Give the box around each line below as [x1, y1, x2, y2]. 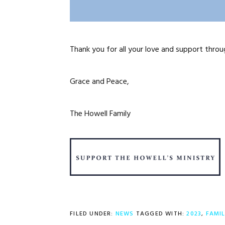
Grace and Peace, [70, 75, 130, 88]
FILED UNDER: [70, 209, 116, 219]
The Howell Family [70, 107, 131, 121]
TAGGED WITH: [136, 209, 187, 219]
